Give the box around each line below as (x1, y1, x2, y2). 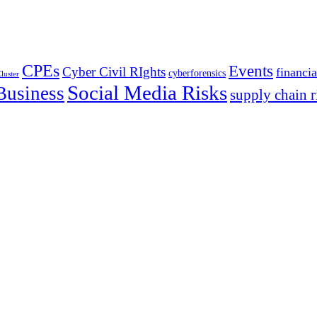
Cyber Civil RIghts (62, 64, 166, 80)
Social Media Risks (67, 81, 227, 105)
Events (229, 62, 273, 81)
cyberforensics (168, 68, 226, 79)
